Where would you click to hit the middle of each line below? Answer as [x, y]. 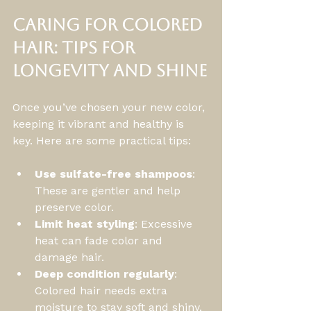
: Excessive [165, 224]
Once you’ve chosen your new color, [110, 107]
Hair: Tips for [76, 48]
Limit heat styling [85, 224]
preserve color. [74, 207]
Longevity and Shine [110, 70]
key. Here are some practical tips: [102, 140]
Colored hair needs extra [103, 290]
